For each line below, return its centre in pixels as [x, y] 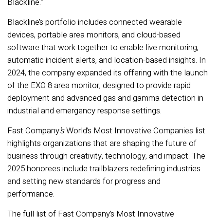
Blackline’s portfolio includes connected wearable [95, 22]
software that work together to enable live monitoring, [103, 47]
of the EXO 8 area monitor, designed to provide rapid [99, 85]
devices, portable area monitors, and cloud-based [94, 35]
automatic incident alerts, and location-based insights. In [107, 60]
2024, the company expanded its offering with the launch [108, 73]
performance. [31, 194]
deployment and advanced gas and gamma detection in [105, 98]
